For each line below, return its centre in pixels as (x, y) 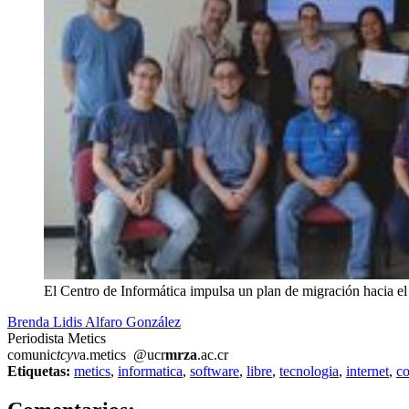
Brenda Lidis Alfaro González (94, 322)
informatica (150, 372)
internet (367, 372)
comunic (32, 355)
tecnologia (309, 372)
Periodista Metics (57, 339)
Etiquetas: (39, 372)
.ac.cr (213, 355)
